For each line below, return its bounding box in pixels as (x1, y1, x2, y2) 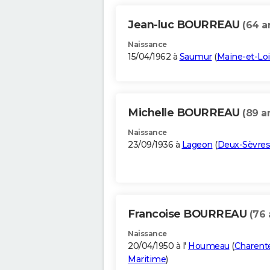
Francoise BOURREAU (128, 207, 250, 221)
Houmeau (188, 240, 230, 252)
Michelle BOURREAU (128, 106, 242, 120)
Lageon (181, 139, 213, 151)
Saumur (179, 51, 212, 63)
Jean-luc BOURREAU (128, 18, 242, 32)
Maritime (128, 254, 166, 265)
